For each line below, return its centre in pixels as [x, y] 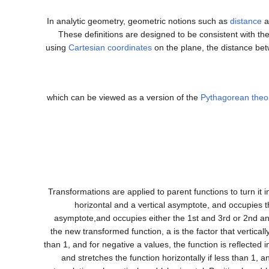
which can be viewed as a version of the [124, 97]
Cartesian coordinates [110, 48]
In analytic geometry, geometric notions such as [139, 21]
